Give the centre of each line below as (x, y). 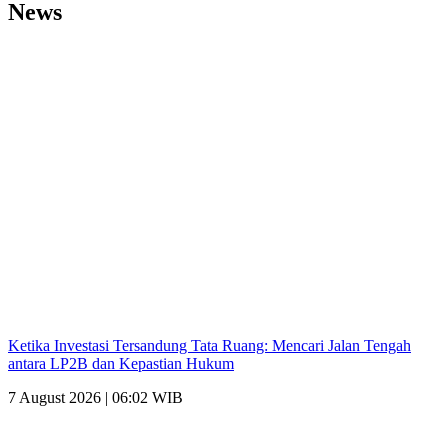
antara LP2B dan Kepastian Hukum (121, 364)
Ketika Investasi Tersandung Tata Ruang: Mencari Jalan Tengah (209, 346)
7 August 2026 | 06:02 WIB (95, 398)
